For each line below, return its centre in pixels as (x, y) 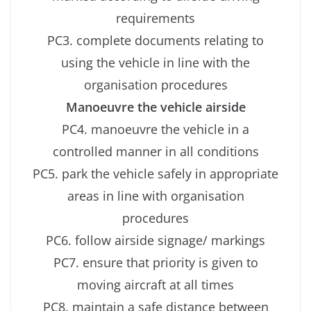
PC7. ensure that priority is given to (155, 262)
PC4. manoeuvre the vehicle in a (155, 129)
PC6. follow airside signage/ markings (155, 240)
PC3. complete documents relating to (155, 40)
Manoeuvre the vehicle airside (155, 107)
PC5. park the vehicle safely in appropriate (155, 173)
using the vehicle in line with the (155, 62)
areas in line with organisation (155, 195)
